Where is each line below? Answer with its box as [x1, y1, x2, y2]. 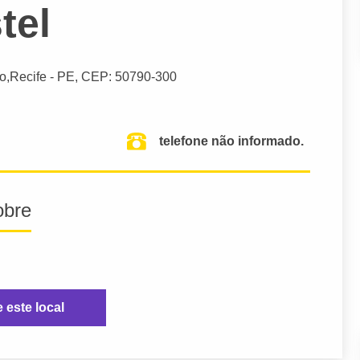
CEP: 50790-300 [81, 70, 177, 84]
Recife [10, 70, 47, 84]
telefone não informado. [158, 134, 304, 149]
